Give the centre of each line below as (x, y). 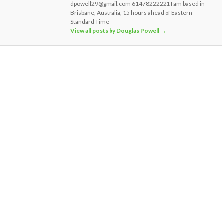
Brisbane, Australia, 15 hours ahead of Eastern (132, 12)
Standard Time (90, 21)
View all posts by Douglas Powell (115, 30)
